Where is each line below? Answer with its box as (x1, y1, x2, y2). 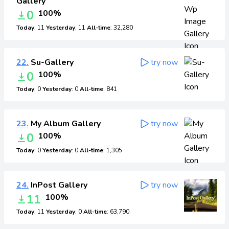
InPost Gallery (29, 179, 87, 191)
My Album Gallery (29, 118, 101, 129)
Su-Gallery (29, 57, 74, 68)
